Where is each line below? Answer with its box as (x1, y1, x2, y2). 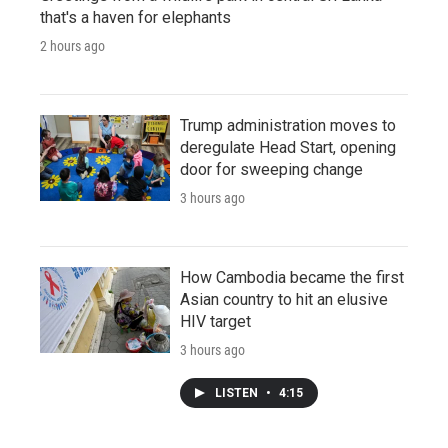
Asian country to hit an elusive (180, 289, 388, 309)
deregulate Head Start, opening (180, 137, 396, 157)
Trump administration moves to (180, 115, 396, 135)
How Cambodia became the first (180, 267, 404, 287)
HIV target (180, 311, 251, 331)
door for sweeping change (180, 159, 363, 179)
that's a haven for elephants (40, 7, 231, 27)
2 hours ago (40, 37, 105, 54)
